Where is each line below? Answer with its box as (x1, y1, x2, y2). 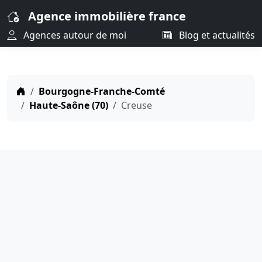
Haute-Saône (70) (29, 99, 108, 112)
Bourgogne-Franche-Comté (39, 85, 165, 98)
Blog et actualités (177, 29, 255, 42)
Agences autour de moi (21, 29, 126, 42)
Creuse (121, 99, 152, 112)
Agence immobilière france (28, 8, 186, 24)
